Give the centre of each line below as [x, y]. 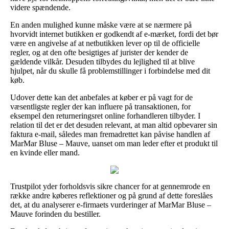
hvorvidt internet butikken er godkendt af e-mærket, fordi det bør [114, 34]
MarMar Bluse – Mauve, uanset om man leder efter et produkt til [114, 143]
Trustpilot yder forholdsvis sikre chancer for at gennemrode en [110, 186]
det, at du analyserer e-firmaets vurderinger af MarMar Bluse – [111, 204]
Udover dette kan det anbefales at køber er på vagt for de [101, 97]
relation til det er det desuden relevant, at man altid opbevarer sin [114, 125]
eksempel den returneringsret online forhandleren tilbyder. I [105, 116]
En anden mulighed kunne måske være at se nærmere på [101, 25]
